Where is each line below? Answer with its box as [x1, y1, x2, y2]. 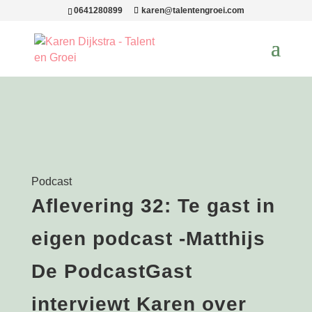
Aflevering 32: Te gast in [31, 195, 275, 217]
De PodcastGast [31, 260, 192, 282]
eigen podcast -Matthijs [31, 228, 265, 249]
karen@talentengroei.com [141, 6, 244, 15]
